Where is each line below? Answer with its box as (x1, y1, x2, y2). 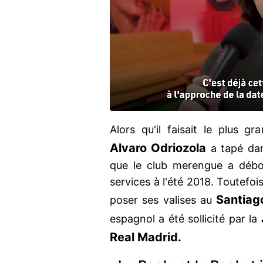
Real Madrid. (110, 230, 181, 245)
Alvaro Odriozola (110, 141, 207, 156)
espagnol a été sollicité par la (110, 213, 261, 225)
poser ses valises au (110, 194, 216, 207)
